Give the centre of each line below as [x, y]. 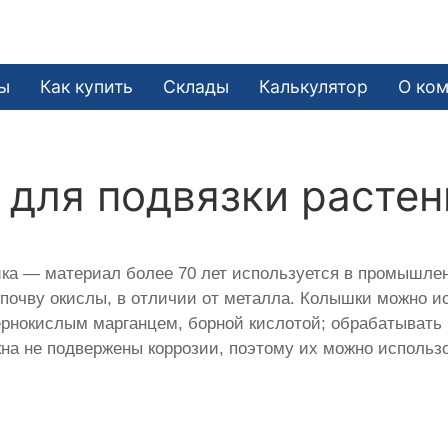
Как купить [87, 86]
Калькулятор [314, 86]
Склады [196, 86]
